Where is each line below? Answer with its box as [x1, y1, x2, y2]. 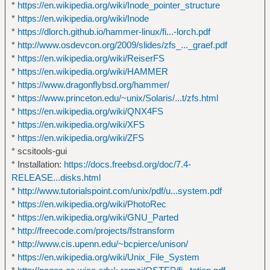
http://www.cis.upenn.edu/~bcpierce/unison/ [17, 238, 188, 249]
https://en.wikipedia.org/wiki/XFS [17, 119, 145, 130]
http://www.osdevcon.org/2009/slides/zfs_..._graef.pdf [17, 39, 227, 50]
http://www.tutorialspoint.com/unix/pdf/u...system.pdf [17, 185, 222, 196]
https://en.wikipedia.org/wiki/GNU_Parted [17, 212, 178, 222]
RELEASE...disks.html [11, 172, 101, 183]
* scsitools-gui [11, 145, 67, 156]
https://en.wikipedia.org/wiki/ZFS [17, 132, 144, 143]
